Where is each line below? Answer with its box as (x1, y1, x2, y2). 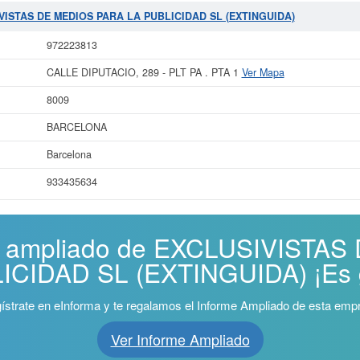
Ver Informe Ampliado (110, 329, 250, 350)
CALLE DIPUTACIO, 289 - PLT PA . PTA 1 (46, 65, 242, 80)
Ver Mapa (241, 65, 284, 80)
